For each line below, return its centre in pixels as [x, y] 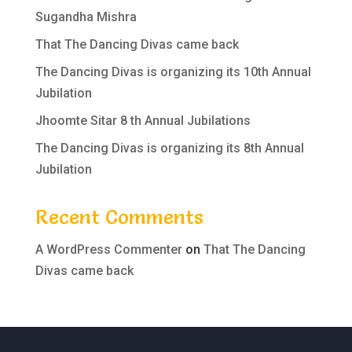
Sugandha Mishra [86, 16]
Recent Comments [119, 216]
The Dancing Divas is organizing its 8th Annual [169, 148]
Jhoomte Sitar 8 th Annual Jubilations [143, 120]
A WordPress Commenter [108, 249]
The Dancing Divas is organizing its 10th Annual [173, 71]
